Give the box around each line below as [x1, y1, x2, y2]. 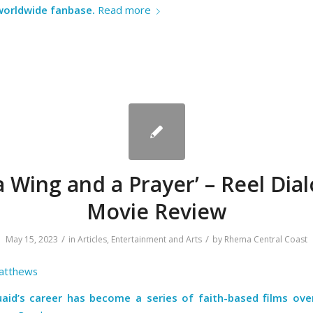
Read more [98, 3, 151, 17]
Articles [78, 233, 107, 246]
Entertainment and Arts [111, 233, 202, 246]
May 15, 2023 [6, 233, 58, 246]
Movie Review [87, 197, 226, 226]
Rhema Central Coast [224, 233, 307, 246]
